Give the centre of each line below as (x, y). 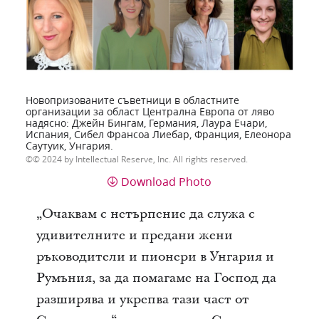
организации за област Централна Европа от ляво (150, 111)
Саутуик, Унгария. (69, 146)
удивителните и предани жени (134, 235)
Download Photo (166, 181)
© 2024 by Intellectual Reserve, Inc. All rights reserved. (140, 159)
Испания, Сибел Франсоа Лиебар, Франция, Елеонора (158, 134)
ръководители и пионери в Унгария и (155, 256)
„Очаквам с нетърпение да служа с (145, 214)
